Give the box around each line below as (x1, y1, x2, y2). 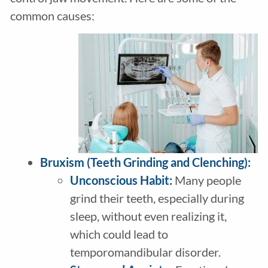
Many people (172, 173, 241, 188)
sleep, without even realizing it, (69, 209, 227, 224)
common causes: (10, 8, 95, 23)
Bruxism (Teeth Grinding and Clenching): (39, 155, 251, 170)
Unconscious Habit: (69, 173, 172, 188)
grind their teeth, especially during (69, 191, 244, 206)
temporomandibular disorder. (69, 245, 221, 260)
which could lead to (69, 227, 168, 242)
